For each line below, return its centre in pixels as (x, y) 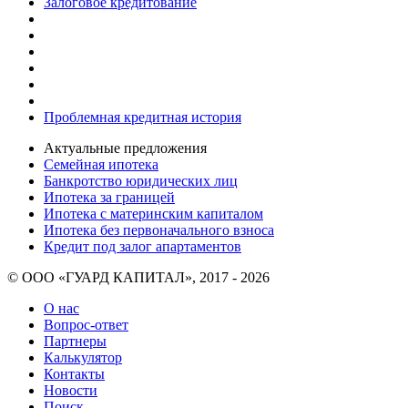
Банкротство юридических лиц (141, 180)
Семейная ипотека (101, 164)
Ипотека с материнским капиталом (153, 213)
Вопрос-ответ (86, 324)
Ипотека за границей (109, 197)
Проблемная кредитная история (143, 117)
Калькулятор (83, 357)
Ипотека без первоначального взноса (159, 229)
